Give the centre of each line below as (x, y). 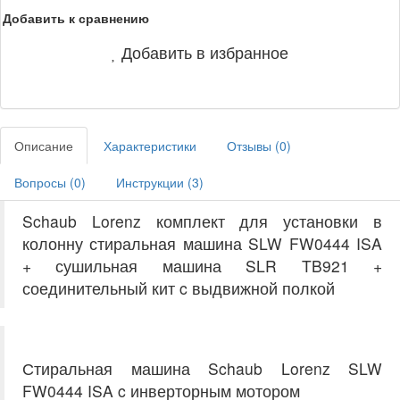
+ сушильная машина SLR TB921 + (202, 266)
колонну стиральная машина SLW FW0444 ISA (202, 243)
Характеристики (150, 146)
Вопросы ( (44, 182)
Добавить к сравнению (76, 18)
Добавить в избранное (205, 52)
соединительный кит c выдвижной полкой (179, 288)
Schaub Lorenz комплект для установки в (202, 221)
